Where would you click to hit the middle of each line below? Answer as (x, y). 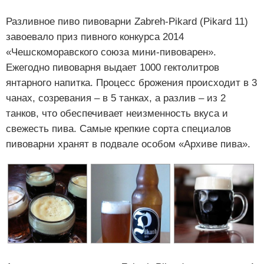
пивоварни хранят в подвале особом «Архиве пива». (128, 144)
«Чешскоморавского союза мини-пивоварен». (111, 52)
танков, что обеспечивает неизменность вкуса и (117, 113)
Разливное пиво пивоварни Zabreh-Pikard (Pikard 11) (127, 21)
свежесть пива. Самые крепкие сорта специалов (118, 128)
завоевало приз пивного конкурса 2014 (95, 37)
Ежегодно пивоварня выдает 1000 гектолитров (113, 67)
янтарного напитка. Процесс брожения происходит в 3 (131, 82)
